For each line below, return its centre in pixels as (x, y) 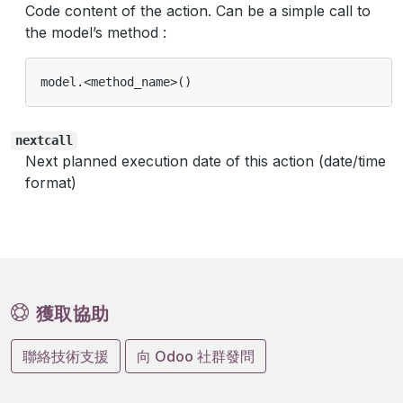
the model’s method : (96, 33)
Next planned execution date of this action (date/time (206, 161)
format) (51, 183)
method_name (130, 82)
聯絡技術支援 (66, 357)
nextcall (44, 141)
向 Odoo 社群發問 (196, 357)
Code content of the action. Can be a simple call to (198, 11)
